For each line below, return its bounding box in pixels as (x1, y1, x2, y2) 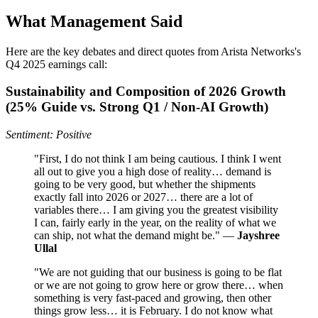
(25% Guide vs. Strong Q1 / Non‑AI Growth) (6, 99, 268, 115)
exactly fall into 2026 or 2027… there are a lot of (34, 191, 253, 204)
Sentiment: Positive (6, 128, 92, 141)
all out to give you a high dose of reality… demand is (34, 165, 271, 178)
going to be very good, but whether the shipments (34, 178, 256, 191)
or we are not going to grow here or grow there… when (34, 279, 283, 292)
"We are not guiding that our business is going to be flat (34, 266, 282, 279)
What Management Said (6, 11, 182, 31)
